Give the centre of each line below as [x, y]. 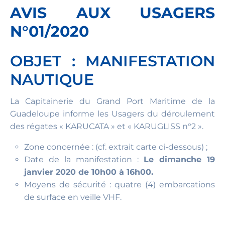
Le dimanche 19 [179, 159]
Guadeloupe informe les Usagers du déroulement [113, 114]
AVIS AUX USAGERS [113, 13]
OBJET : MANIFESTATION [113, 61]
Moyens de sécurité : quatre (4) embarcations [120, 185]
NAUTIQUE [52, 80]
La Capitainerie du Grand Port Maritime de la [113, 101]
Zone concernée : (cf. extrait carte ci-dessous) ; [116, 147]
